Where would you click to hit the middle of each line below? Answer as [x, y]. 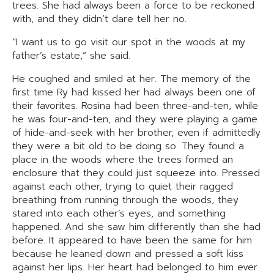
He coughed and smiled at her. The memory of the [131, 79]
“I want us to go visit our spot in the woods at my [129, 42]
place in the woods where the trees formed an [123, 160]
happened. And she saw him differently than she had [136, 227]
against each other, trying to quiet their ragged [123, 187]
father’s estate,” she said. [71, 56]
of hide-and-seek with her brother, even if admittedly [136, 133]
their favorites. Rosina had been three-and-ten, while [135, 106]
